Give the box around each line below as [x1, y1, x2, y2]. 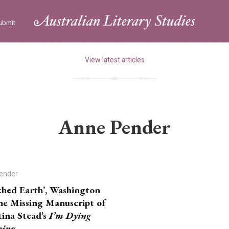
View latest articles [84, 55, 145, 65]
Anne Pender [58, 113, 171, 140]
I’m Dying [49, 209, 91, 222]
